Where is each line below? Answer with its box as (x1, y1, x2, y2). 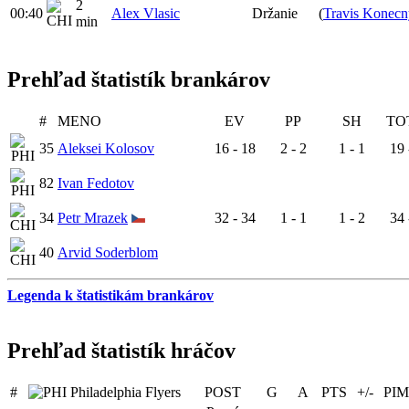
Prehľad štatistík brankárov (7, 68, 270, 92)
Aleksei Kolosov (58, 141, 154, 157)
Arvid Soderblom (58, 245, 158, 261)
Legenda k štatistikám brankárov (7, 288, 214, 304)
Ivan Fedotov (58, 175, 134, 192)
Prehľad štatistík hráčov (7, 339, 236, 363)
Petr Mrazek (58, 210, 128, 226)
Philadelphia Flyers (67, 383, 181, 400)
